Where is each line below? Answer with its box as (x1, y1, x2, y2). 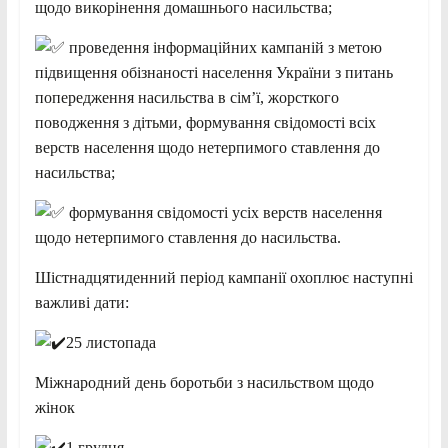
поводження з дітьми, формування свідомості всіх (34, 113, 376, 131)
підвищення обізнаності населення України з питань (34, 63, 393, 81)
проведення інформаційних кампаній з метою (64, 38, 382, 56)
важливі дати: (34, 293, 129, 311)
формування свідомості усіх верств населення (64, 203, 382, 221)
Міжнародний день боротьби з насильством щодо (34, 373, 374, 391)
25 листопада (65, 333, 156, 351)
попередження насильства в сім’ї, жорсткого (34, 88, 339, 106)
